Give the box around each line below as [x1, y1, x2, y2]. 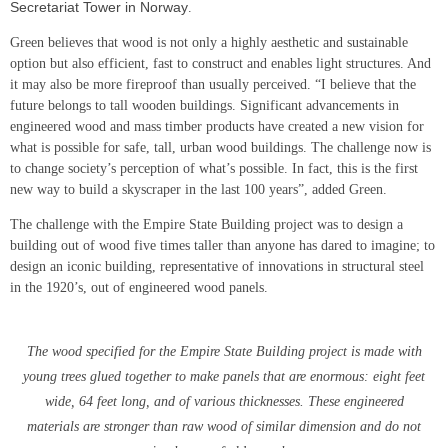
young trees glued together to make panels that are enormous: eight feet [23, 369, 425, 385]
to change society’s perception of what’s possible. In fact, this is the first [10, 161, 418, 177]
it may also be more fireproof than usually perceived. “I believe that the [10, 77, 416, 93]
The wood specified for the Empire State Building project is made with [26, 344, 422, 360]
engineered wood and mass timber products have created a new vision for [10, 119, 424, 135]
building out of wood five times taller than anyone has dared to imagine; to [10, 238, 435, 254]
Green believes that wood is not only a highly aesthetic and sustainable [10, 35, 408, 51]
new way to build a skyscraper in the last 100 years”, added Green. [10, 182, 387, 198]
